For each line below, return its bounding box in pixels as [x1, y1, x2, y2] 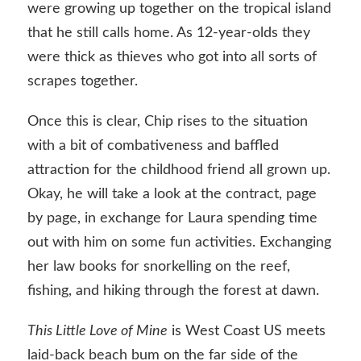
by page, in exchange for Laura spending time [27, 210, 317, 226]
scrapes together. [27, 74, 138, 89]
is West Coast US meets [167, 323, 326, 338]
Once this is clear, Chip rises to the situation [27, 114, 308, 129]
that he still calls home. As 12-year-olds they [27, 26, 310, 41]
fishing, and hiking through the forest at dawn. [27, 283, 319, 298]
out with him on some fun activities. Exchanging [27, 234, 331, 250]
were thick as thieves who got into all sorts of [27, 50, 317, 65]
